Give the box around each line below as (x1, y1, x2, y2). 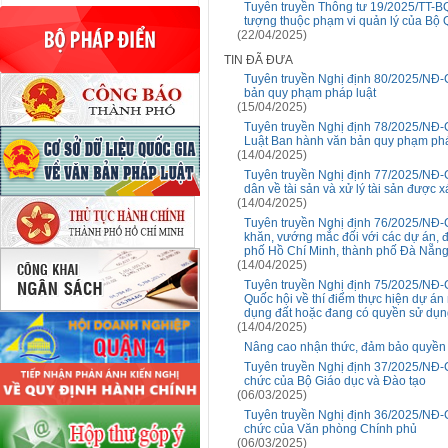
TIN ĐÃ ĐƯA (224, 53, 293, 67)
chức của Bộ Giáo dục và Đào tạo (244, 374, 426, 388)
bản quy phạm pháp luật (244, 86, 376, 100)
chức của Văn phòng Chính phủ (244, 422, 417, 436)
